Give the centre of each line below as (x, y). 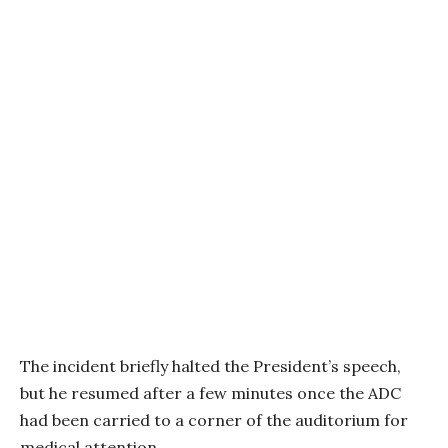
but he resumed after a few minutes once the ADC (210, 392)
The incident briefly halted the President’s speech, (210, 365)
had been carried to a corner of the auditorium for (214, 419)
